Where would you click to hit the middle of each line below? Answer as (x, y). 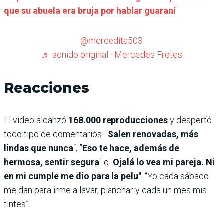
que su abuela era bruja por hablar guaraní (90, 11)
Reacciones (47, 88)
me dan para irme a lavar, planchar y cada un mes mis (105, 190)
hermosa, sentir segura (52, 162)
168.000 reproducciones (118, 120)
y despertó (190, 120)
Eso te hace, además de (131, 148)
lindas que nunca (39, 148)
